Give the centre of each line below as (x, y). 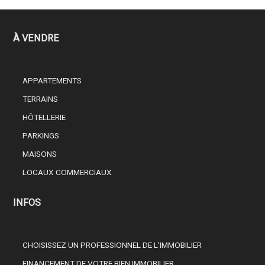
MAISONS (40, 154)
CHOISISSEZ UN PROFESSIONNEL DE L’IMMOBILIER (112, 245)
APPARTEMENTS (52, 81)
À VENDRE (36, 38)
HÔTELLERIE (44, 117)
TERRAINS (41, 99)
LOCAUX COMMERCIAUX (67, 172)
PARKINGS (41, 136)
